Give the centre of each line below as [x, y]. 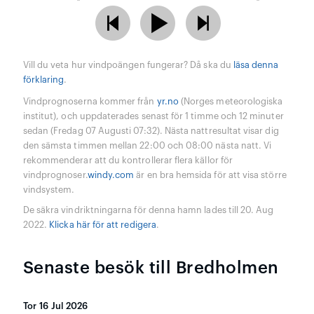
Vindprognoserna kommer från [90, 101]
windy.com [111, 175]
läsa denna [256, 65]
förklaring [43, 80]
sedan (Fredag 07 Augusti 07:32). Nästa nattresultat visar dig [151, 131]
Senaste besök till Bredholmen [151, 267]
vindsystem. [49, 190]
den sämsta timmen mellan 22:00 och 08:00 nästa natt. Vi [147, 145]
